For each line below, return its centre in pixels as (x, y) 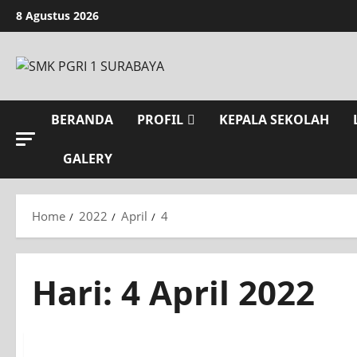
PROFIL (160, 120)
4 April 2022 (218, 292)
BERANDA (82, 120)
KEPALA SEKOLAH (274, 120)
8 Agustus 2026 (57, 16)
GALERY (88, 159)
